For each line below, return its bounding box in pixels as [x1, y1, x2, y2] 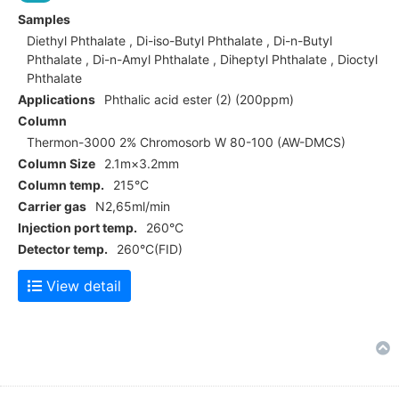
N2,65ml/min [95, 198, 170, 214]
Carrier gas [18, 198, 86, 214]
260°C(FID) [117, 240, 183, 256]
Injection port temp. [18, 219, 137, 235]
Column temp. [18, 176, 104, 192]
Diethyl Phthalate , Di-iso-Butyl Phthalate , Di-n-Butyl [27, 32, 332, 48]
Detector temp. [18, 240, 108, 256]
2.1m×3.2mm [104, 155, 179, 171]
